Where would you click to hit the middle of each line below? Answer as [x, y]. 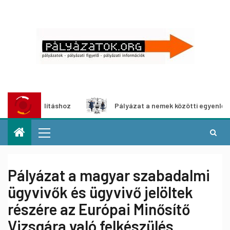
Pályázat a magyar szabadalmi [109, 175]
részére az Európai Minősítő [99, 209]
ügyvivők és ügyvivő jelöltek [100, 192]
